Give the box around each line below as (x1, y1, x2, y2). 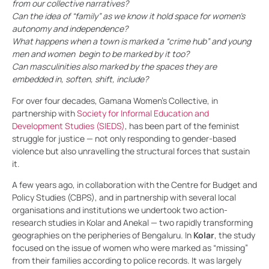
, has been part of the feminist (125, 119, 240, 131)
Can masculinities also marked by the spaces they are (12, 61, 217, 73)
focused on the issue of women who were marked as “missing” (12, 242, 248, 253)
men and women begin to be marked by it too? (12, 48, 189, 60)
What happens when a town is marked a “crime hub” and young (12, 35, 251, 47)
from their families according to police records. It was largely (12, 255, 241, 266)
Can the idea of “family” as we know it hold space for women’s (12, 10, 245, 22)
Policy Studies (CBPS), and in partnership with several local (12, 192, 236, 203)
